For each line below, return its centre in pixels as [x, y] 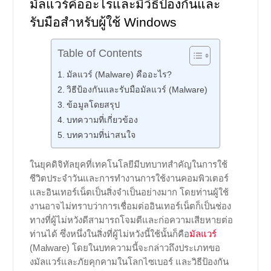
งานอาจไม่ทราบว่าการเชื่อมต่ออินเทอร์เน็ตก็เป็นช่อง [130, 206]
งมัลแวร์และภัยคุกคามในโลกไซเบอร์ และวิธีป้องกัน [129, 261]
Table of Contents [100, 53]
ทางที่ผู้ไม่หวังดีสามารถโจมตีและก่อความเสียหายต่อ [131, 220]
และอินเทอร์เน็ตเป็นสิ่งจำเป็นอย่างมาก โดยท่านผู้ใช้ [129, 192]
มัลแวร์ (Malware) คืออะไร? [119, 74]
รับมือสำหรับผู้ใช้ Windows [103, 22]
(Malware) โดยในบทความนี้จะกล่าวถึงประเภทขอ [125, 247]
